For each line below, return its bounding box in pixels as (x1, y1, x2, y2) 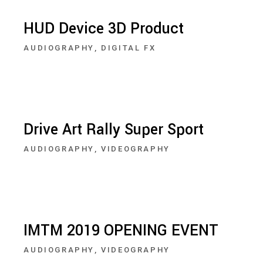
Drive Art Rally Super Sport (23, 119, 204, 140)
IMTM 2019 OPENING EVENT (23, 220, 219, 241)
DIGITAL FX (101, 43, 156, 52)
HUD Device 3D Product (23, 18, 184, 39)
